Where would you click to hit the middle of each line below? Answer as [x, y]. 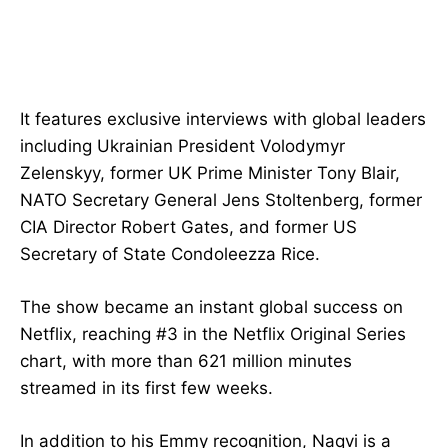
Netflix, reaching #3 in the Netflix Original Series [213, 334]
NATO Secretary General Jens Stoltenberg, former [221, 200]
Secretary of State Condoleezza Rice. [170, 254]
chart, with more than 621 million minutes [186, 361]
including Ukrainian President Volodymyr [182, 146]
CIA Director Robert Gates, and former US [188, 227]
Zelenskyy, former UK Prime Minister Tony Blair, [210, 173]
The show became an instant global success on [211, 307]
